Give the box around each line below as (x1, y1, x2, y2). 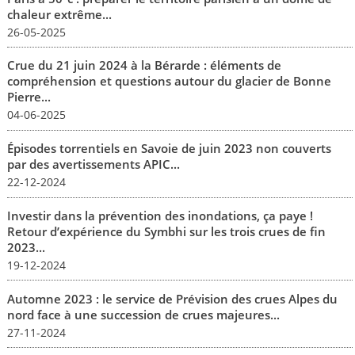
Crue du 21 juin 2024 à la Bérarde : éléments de (6, 57, 281, 74)
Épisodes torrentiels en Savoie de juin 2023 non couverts (6, 140, 331, 157)
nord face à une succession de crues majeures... (6, 306, 280, 323)
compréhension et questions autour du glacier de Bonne (6, 73, 331, 90)
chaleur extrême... (6, 6, 112, 22)
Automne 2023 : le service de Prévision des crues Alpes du (6, 290, 338, 307)
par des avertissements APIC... (6, 156, 180, 173)
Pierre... (6, 89, 51, 105)
